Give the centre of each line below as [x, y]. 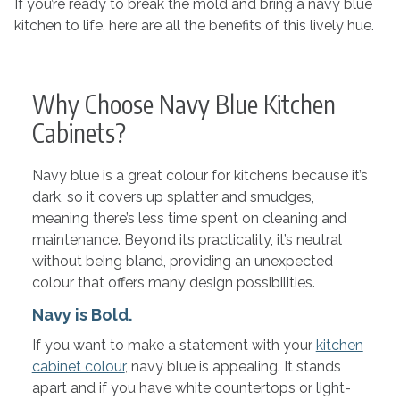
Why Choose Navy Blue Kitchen [183, 104]
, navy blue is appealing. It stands [233, 367]
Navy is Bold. [82, 315]
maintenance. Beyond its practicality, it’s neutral [187, 240]
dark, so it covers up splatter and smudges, [173, 197]
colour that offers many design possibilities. [173, 283]
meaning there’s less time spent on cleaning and [189, 218]
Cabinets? [79, 133]
